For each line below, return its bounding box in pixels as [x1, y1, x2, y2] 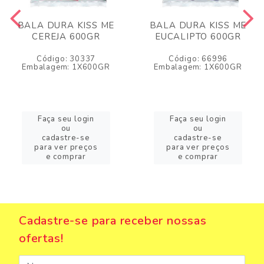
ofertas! [19, 230, 64, 247]
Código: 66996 [168, 54, 228, 65]
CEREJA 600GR [32, 31, 100, 43]
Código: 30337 [36, 54, 96, 65]
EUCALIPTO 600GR [154, 31, 241, 43]
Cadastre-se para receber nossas [19, 213, 207, 229]
